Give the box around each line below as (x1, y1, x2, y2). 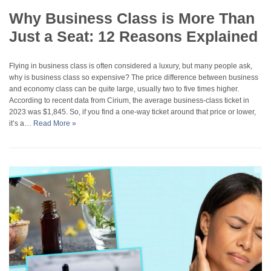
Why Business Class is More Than (9, 9, 255, 27)
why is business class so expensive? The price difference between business (9, 73, 258, 82)
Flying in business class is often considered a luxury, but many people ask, (9, 61, 252, 70)
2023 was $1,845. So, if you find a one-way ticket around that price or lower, (9, 107, 256, 116)
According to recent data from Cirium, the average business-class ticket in (9, 96, 249, 105)
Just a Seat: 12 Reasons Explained (9, 27, 258, 45)
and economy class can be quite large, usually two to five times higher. (9, 84, 239, 93)
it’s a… (9, 119, 33, 128)
